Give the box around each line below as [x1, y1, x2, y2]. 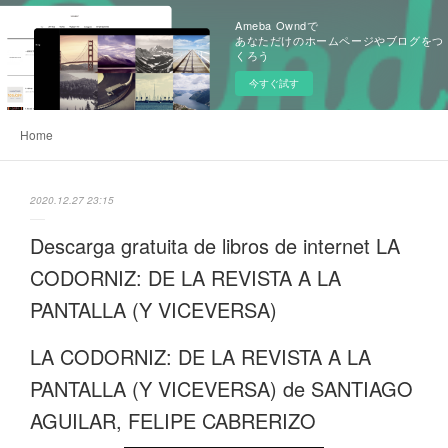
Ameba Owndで [235, 17, 319, 33]
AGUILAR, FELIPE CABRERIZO [30, 406, 316, 435]
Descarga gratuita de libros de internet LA [30, 231, 400, 260]
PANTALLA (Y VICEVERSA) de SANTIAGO [30, 374, 413, 403]
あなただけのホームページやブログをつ [235, 32, 444, 48]
